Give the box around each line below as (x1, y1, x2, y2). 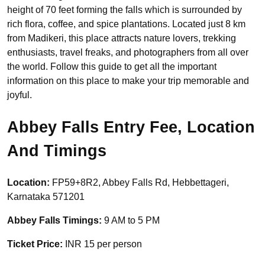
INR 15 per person (65, 239, 142, 250)
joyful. (7, 89, 34, 100)
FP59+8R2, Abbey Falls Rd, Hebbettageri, (50, 177, 229, 188)
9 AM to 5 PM (104, 215, 162, 226)
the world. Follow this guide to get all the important (7, 61, 216, 72)
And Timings (7, 142, 106, 160)
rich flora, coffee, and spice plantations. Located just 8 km (7, 18, 245, 29)
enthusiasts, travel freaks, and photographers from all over (7, 47, 248, 57)
